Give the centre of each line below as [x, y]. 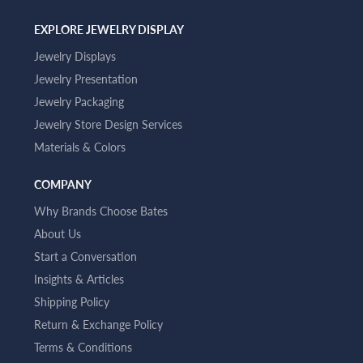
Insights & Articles [79, 279]
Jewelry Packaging [79, 101]
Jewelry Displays [75, 56]
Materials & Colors [80, 147]
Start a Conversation [85, 256]
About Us [58, 233]
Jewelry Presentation [86, 79]
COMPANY [63, 184]
